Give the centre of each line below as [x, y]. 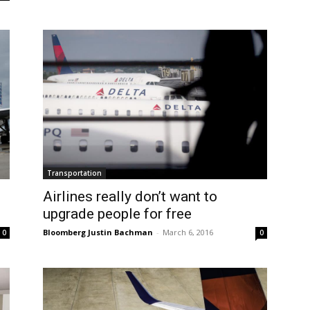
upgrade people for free [117, 213]
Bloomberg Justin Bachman [98, 232]
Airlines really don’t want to [130, 196]
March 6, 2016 [188, 232]
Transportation [74, 173]
